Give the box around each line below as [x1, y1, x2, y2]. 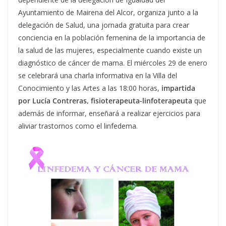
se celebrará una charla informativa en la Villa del [18, 71, 177, 80]
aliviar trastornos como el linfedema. [18, 121, 138, 131]
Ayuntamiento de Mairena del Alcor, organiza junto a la [18, 8, 198, 17]
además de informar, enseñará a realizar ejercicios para [18, 108, 200, 118]
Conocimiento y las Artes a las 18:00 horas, [18, 83, 161, 93]
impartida [161, 83, 195, 93]
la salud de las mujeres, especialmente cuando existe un [18, 45, 202, 55]
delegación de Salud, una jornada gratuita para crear [18, 20, 189, 30]
